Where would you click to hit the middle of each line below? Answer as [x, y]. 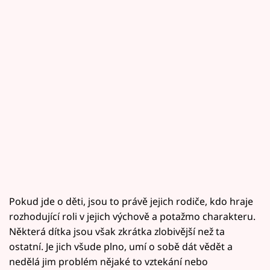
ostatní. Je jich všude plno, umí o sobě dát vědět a [121, 247]
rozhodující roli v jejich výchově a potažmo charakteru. [132, 217]
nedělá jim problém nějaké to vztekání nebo [108, 262]
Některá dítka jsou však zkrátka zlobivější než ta [117, 232]
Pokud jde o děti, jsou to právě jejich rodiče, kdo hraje [131, 202]
